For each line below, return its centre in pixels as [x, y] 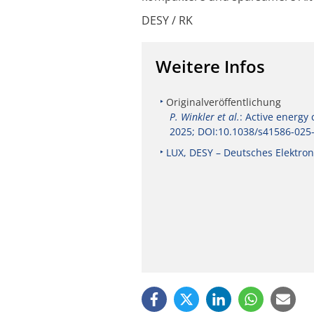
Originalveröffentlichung [224, 102]
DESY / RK [167, 20]
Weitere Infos [210, 66]
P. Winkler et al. [205, 116]
